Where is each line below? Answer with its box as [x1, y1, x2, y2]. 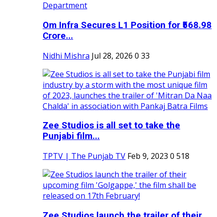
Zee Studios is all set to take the [43, 120, 180, 131]
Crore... [43, 30, 73, 41]
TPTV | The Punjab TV [43, 151, 125, 162]
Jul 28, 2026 [92, 50, 133, 61]
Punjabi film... [43, 131, 100, 142]
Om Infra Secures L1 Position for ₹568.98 [43, 19, 212, 31]
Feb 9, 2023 [127, 151, 168, 162]
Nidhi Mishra [43, 50, 90, 61]
